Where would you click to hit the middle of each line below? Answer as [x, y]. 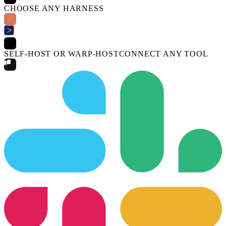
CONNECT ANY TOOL [163, 53]
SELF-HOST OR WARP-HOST [62, 53]
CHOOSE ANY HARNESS [54, 8]
